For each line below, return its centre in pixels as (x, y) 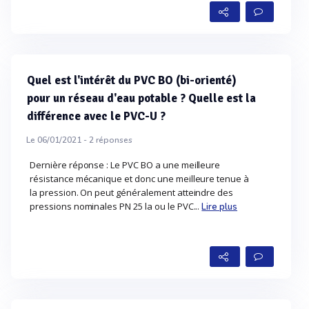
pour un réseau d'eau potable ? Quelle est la (141, 98)
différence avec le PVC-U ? (96, 116)
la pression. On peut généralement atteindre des (132, 192)
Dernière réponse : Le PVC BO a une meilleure (125, 165)
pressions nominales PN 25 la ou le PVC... (116, 206)
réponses (113, 140)
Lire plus (220, 207)
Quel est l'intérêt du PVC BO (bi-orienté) (132, 80)
